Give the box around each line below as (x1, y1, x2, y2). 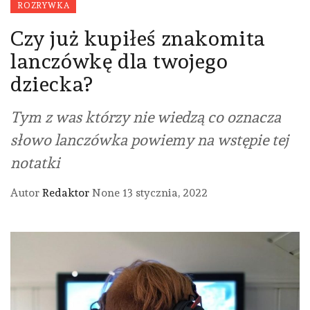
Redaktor (42, 185, 92, 199)
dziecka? (10, 71, 93, 96)
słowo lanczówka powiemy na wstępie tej (10, 130, 289, 149)
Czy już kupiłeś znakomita (10, 26, 266, 51)
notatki (10, 153, 60, 172)
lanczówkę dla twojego (10, 48, 228, 73)
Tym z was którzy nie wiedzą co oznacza (10, 107, 281, 126)
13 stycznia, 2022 (122, 185, 208, 199)
